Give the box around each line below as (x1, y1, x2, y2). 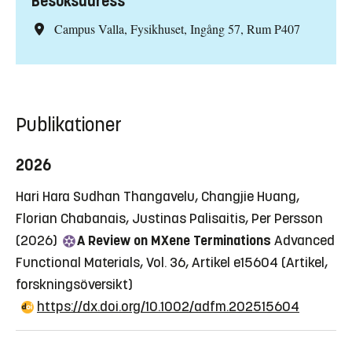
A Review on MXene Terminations (77, 232, 271, 250)
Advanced (274, 232, 335, 250)
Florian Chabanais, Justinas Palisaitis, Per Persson (16, 210, 323, 228)
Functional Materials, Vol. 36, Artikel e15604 (16, 254, 278, 272)
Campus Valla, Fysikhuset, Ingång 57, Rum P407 (53, 20, 300, 38)
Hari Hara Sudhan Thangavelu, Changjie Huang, (16, 188, 299, 206)
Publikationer (16, 113, 122, 137)
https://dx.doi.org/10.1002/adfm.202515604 (37, 298, 299, 316)
